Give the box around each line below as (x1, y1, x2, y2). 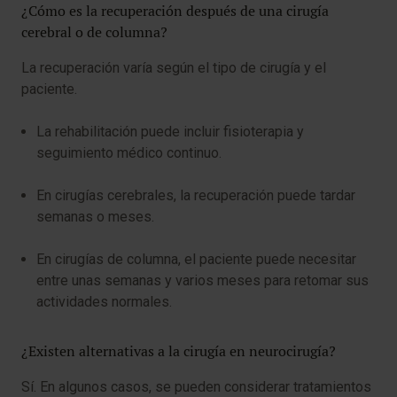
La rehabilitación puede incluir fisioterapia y (36, 123, 304, 140)
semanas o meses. (36, 208, 154, 225)
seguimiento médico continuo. (36, 144, 222, 161)
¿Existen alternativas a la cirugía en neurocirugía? (21, 342, 336, 361)
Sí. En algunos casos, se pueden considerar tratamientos (21, 378, 371, 395)
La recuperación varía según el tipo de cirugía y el (21, 59, 326, 76)
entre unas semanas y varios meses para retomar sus (36, 272, 369, 289)
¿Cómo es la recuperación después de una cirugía (21, 2, 329, 20)
